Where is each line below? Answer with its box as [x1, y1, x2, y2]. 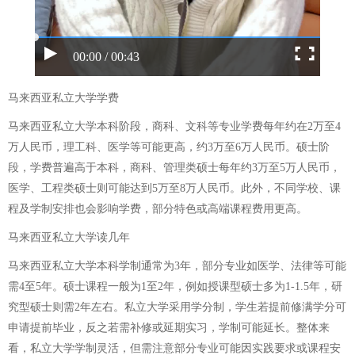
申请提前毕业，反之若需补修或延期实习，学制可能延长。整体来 [8, 322, 330, 334]
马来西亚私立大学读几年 [8, 231, 130, 243]
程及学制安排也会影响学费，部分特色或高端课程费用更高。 [8, 203, 307, 215]
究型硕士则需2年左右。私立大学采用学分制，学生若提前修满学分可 [8, 301, 346, 313]
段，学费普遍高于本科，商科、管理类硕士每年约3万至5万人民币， [8, 162, 341, 174]
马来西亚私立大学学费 [8, 92, 119, 104]
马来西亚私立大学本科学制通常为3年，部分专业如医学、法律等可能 [8, 260, 346, 272]
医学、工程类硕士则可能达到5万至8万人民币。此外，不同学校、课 [8, 182, 341, 194]
